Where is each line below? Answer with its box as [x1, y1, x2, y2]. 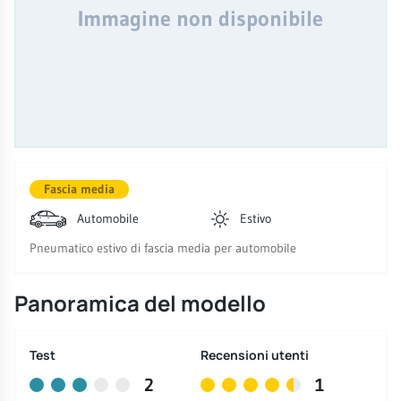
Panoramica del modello [14, 288, 266, 319]
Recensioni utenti [200, 346, 309, 364]
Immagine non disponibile [78, 5, 323, 32]
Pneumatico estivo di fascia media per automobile [30, 240, 296, 257]
